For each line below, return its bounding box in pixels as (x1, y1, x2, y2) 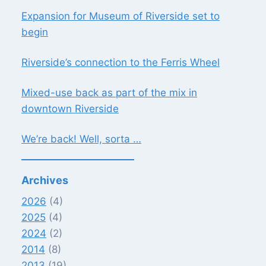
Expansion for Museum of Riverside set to (21, 10, 220, 23)
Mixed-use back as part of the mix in (21, 87, 197, 99)
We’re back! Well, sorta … (21, 133, 141, 145)
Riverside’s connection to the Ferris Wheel (21, 56, 220, 69)
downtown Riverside (21, 103, 119, 115)
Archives (21, 174, 68, 187)
